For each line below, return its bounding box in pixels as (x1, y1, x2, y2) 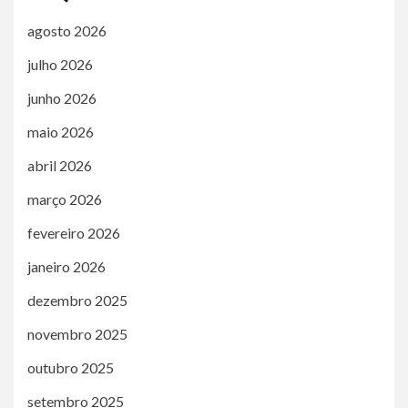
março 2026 (27, 189, 102, 208)
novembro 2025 (27, 324, 127, 342)
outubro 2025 (27, 358, 114, 376)
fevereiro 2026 (27, 223, 120, 241)
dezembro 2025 (27, 291, 127, 309)
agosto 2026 (27, 21, 107, 39)
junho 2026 (27, 88, 97, 107)
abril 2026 (27, 156, 92, 174)
